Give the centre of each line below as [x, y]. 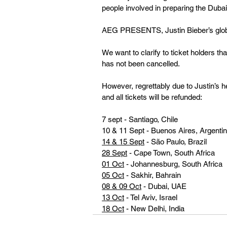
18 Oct [113, 208]
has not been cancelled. [143, 63]
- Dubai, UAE [164, 186]
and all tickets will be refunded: [152, 97]
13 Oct [113, 197]
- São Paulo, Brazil [177, 141]
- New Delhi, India [155, 208]
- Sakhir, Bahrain [153, 175]
